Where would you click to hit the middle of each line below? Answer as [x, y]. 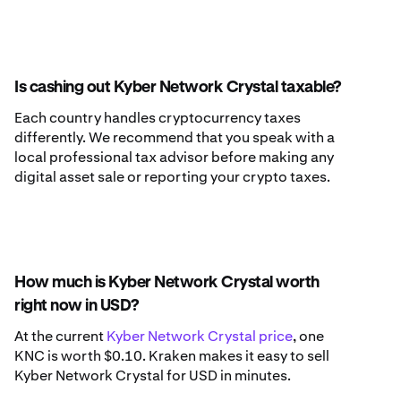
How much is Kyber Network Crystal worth [167, 283]
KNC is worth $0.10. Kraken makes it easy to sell [172, 356]
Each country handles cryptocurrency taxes [158, 118]
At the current [60, 337]
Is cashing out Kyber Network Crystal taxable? [178, 88]
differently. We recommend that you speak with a [175, 138]
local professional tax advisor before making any [174, 158]
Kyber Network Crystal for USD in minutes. [153, 376]
